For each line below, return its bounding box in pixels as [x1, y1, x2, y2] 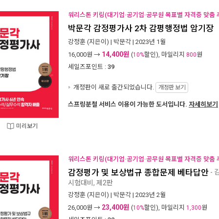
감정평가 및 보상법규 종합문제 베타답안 [68, 168, 209, 177]
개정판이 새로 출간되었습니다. [72, 84, 155, 91]
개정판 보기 [158, 84, 185, 91]
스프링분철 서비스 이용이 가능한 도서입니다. [68, 101, 189, 108]
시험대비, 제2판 [68, 179, 113, 186]
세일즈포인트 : [68, 63, 106, 70]
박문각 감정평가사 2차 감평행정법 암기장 [68, 23, 214, 33]
